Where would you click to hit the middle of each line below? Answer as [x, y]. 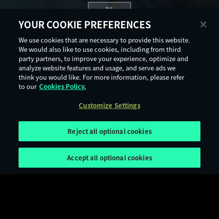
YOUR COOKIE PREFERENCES [85, 24]
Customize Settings [109, 105]
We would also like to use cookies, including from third [100, 49]
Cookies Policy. [63, 86]
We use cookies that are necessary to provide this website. [105, 40]
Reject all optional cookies [109, 131]
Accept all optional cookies [109, 158]
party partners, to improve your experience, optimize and [104, 58]
